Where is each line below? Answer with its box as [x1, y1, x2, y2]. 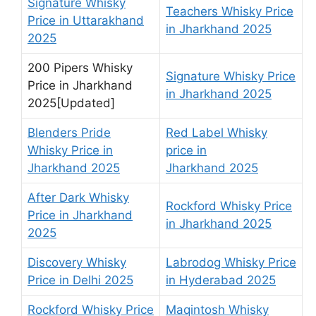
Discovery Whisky [28, 255, 126, 269]
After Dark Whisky [28, 190, 129, 205]
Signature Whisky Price [166, 68, 296, 83]
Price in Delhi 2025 [28, 272, 133, 287]
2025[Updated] [28, 95, 115, 110]
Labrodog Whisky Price [166, 255, 296, 269]
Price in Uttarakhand [28, 13, 144, 28]
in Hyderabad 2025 [166, 272, 276, 287]
